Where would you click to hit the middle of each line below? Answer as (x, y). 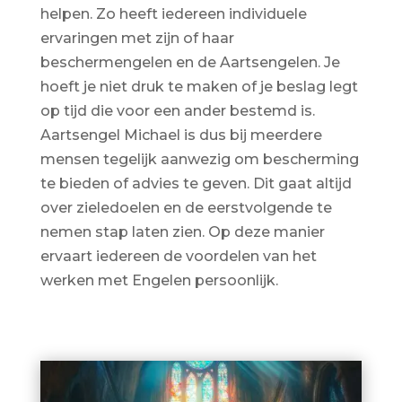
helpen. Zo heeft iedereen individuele (173, 13)
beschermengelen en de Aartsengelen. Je (190, 62)
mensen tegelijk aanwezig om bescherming (199, 159)
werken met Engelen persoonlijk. (159, 280)
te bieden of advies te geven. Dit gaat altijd (196, 183)
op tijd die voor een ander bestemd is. (177, 110)
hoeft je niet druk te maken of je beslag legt (199, 86)
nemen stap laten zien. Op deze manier (182, 232)
